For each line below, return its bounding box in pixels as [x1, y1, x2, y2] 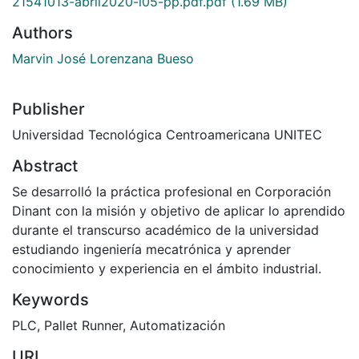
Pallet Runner [44, 317, 123, 333]
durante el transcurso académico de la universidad [12, 222, 319, 238]
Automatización [130, 317, 225, 333]
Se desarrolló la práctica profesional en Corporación [12, 184, 331, 200]
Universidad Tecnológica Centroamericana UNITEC [12, 127, 322, 143]
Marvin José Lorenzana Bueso [12, 50, 194, 67]
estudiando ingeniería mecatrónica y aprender [12, 241, 291, 257]
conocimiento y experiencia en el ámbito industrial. [12, 260, 321, 276]
